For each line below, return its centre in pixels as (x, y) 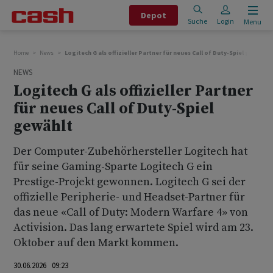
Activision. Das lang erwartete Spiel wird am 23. (133, 228)
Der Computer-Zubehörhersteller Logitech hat (130, 151)
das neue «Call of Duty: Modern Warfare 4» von (131, 212)
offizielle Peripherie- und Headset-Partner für (129, 197)
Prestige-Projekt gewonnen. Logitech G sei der (129, 182)
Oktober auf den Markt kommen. (96, 243)
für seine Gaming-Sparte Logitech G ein (113, 167)
